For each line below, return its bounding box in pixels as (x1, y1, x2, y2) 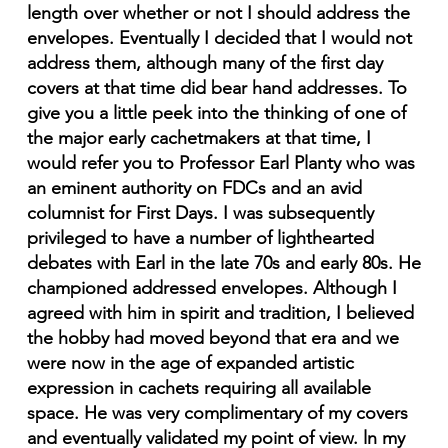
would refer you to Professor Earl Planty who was (26, 152, 415, 175)
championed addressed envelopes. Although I (26, 277, 397, 300)
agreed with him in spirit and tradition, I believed (26, 302, 414, 325)
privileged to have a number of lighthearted (26, 227, 374, 250)
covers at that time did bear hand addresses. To (26, 77, 407, 100)
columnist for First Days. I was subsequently (26, 202, 374, 225)
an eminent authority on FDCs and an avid (26, 177, 362, 200)
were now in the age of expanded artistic (26, 352, 354, 375)
